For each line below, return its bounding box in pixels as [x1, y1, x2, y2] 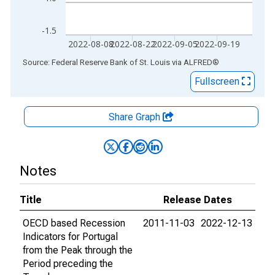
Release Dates [163, 194, 232, 206]
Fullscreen [195, 76, 242, 87]
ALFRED [184, 58, 212, 67]
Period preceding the [23, 258, 113, 269]
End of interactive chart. [10, 56, 111, 68]
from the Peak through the [23, 244, 133, 256]
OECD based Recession [23, 217, 125, 229]
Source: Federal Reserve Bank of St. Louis [23, 58, 170, 67]
